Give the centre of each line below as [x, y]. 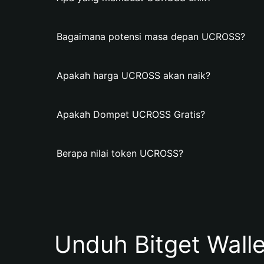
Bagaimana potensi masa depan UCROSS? [151, 37]
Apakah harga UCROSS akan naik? [133, 75]
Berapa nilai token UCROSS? [120, 153]
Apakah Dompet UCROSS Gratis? [131, 114]
